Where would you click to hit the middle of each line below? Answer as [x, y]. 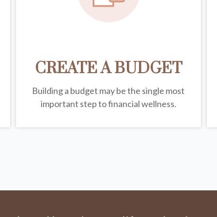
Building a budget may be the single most [108, 91]
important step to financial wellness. [108, 104]
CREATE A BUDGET [108, 69]
